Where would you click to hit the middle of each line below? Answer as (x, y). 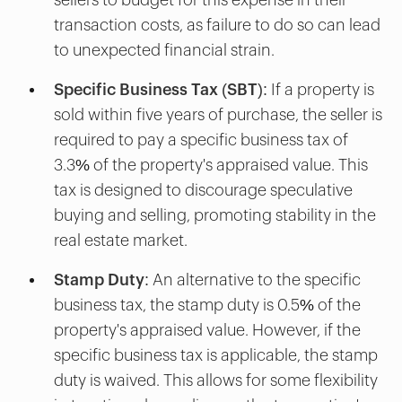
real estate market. (121, 240)
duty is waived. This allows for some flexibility (216, 380)
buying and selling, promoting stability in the (215, 215)
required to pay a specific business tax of (201, 140)
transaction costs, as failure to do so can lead (217, 25)
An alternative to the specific (257, 280)
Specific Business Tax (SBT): (161, 89)
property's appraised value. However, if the (207, 330)
